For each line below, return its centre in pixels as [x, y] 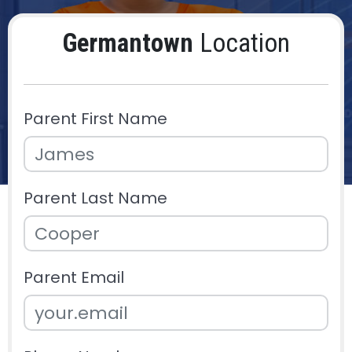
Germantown [128, 43]
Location [242, 43]
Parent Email [74, 277]
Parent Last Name [95, 198]
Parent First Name [95, 119]
